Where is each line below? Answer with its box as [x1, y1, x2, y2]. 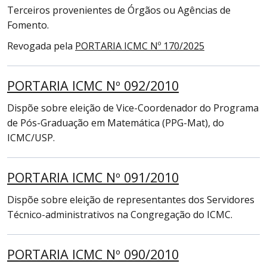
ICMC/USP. [7, 131, 55, 144]
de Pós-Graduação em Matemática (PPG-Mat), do [7, 116, 224, 129]
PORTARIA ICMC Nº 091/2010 [7, 169, 179, 186]
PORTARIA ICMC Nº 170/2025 [75, 39, 204, 52]
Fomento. [7, 18, 49, 32]
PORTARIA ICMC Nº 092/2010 [7, 77, 179, 94]
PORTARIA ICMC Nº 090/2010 [7, 246, 179, 263]
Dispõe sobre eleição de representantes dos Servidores [7, 193, 254, 206]
